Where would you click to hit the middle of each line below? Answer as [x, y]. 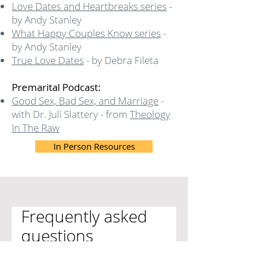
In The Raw [36, 128]
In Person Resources [94, 146]
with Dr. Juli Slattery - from [71, 114]
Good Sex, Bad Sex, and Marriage [85, 101]
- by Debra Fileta [121, 60]
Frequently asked [84, 216]
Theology [150, 114]
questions [57, 235]
